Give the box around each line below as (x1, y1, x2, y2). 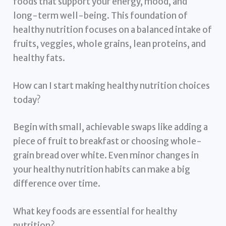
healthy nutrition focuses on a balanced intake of (13, 24, 212, 35)
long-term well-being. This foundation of (13, 10, 188, 21)
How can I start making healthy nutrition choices (13, 80, 210, 92)
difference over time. (13, 178, 101, 189)
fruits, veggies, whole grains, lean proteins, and (13, 38, 206, 49)
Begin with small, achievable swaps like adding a (13, 121, 208, 133)
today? (13, 94, 41, 106)
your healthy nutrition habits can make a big (13, 163, 191, 175)
